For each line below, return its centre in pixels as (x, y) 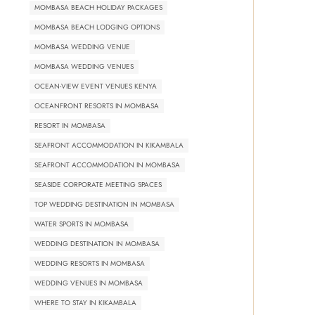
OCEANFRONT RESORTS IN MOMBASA (97, 105)
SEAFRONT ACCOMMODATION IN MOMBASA (107, 165)
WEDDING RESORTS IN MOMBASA (90, 263)
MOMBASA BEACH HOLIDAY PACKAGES (98, 7)
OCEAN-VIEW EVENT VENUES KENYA (96, 86)
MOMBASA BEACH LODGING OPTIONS (97, 27)
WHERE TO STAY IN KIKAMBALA (85, 302)
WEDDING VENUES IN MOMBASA (89, 283)
